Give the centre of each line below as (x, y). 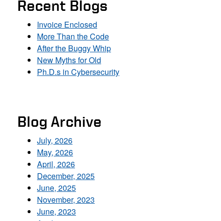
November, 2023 (66, 199)
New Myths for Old (69, 60)
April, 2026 (56, 164)
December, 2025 (66, 176)
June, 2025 (56, 187)
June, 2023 (56, 211)
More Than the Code (73, 36)
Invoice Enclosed (67, 24)
